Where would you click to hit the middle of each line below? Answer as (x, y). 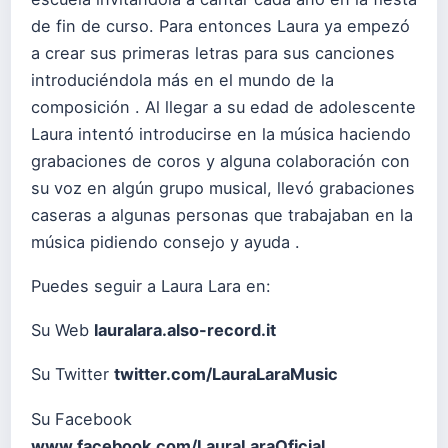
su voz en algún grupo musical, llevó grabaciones (223, 188)
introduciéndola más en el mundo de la (182, 80)
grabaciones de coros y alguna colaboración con (220, 161)
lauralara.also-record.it (185, 330)
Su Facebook (81, 418)
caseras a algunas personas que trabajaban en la (222, 215)
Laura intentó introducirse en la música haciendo (221, 134)
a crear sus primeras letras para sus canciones (213, 53)
